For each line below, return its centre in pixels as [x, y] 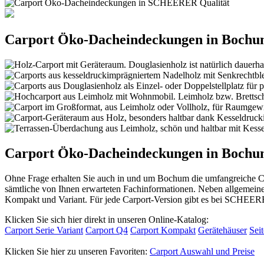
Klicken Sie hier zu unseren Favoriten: [77, 251]
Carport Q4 [107, 230]
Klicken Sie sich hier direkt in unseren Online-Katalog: [107, 219]
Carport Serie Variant [44, 230]
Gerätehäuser [222, 230]
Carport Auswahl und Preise [202, 251]
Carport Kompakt [163, 230]
